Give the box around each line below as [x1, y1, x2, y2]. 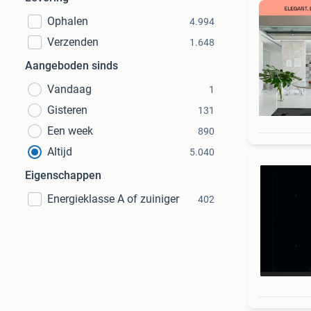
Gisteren [47, 103, 87, 117]
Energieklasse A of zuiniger [47, 192, 179, 205]
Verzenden [47, 35, 99, 49]
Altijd [47, 145, 72, 158]
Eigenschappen [25, 169, 101, 182]
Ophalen [47, 15, 88, 28]
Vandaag [47, 83, 92, 96]
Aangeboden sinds [25, 59, 118, 72]
